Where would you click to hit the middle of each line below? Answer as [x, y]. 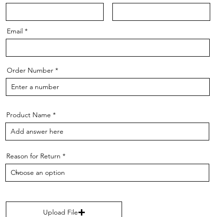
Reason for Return [33, 156]
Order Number [31, 70]
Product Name [30, 115]
